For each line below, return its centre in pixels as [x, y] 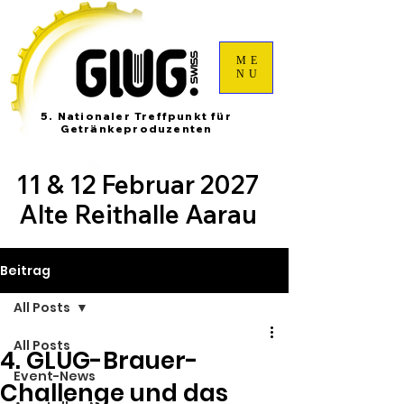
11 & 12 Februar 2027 [138, 184]
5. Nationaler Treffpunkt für [136, 116]
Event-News [55, 376]
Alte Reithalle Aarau [138, 214]
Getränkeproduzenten [136, 129]
